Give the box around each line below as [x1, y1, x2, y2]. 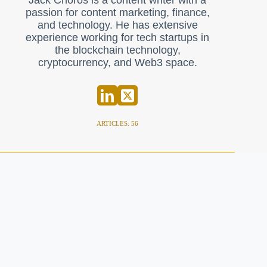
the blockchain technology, [54, 44, 181, 57]
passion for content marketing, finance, [25, 7, 210, 19]
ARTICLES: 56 [97, 119, 139, 127]
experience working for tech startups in [26, 32, 210, 44]
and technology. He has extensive [37, 19, 198, 32]
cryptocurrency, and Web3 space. [38, 57, 197, 69]
